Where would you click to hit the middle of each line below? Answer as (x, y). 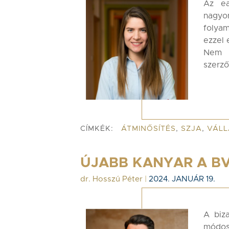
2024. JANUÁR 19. (182, 179)
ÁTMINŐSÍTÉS (148, 129)
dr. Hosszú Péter (111, 179)
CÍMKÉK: (97, 129)
